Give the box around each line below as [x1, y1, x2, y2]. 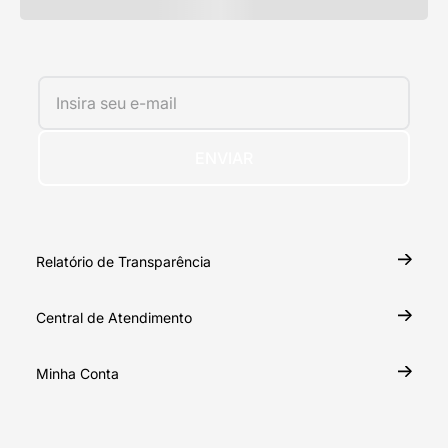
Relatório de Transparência [36, 253, 211, 270]
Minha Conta [36, 365, 119, 382]
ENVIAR [195, 148, 253, 168]
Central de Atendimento [36, 309, 192, 326]
